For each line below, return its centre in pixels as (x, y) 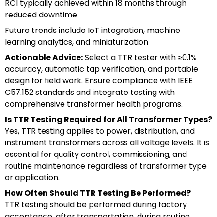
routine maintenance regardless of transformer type (106, 166)
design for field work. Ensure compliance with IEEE (99, 80)
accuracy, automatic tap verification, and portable (101, 69)
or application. (32, 177)
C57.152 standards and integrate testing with (90, 92)
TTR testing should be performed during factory (96, 204)
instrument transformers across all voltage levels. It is (107, 142)
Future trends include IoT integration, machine (93, 30)
